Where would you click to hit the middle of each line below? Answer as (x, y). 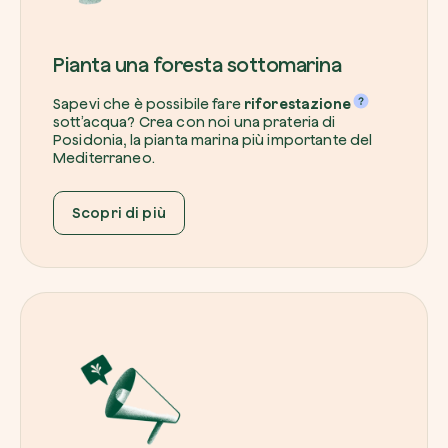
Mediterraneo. (104, 158)
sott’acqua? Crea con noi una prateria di (194, 122)
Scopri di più (119, 213)
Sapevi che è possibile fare (148, 104)
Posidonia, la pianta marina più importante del (213, 140)
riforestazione (297, 104)
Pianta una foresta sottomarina (197, 65)
